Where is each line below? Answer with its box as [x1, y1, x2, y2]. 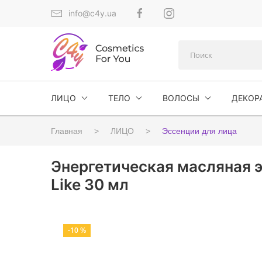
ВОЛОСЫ [163, 93, 199, 103]
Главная [51, 126, 82, 136]
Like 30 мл [51, 175, 129, 194]
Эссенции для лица [162, 126, 237, 136]
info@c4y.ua [68, 8, 116, 18]
